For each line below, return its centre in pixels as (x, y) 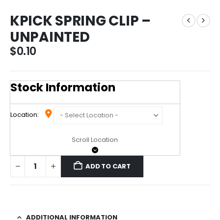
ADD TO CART (108, 166)
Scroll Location (95, 139)
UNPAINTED (50, 37)
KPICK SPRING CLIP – (80, 21)
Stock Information (63, 87)
